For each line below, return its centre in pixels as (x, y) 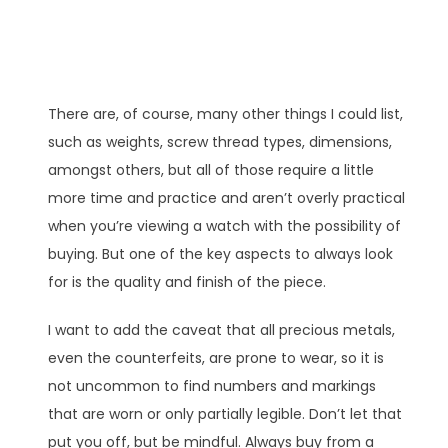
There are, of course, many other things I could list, (225, 113)
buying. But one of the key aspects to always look (220, 253)
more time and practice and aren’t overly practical (226, 197)
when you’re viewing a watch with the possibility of (224, 225)
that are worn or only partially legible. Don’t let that (225, 413)
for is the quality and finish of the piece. (187, 281)
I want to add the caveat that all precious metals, (221, 329)
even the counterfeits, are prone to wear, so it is (216, 357)
